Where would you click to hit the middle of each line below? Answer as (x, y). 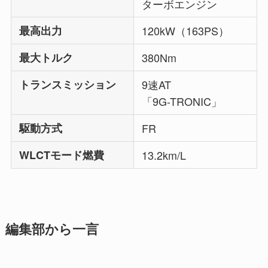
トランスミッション (68, 85)
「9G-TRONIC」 (182, 101)
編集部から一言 (52, 229)
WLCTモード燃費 (62, 155)
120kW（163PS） (186, 31)
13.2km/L (164, 155)
